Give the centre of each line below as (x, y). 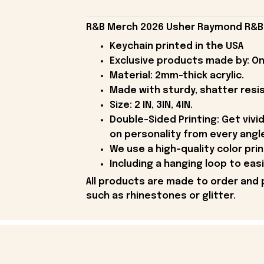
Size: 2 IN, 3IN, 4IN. (151, 105)
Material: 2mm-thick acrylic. (176, 75)
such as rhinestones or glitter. (161, 196)
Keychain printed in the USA (176, 46)
